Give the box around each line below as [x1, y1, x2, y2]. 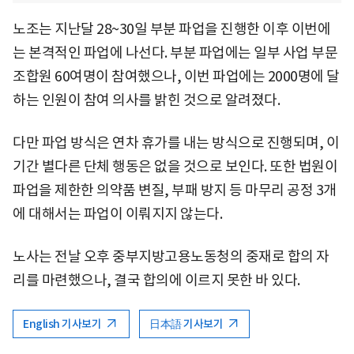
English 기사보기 [23, 316, 104, 331]
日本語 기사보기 [149, 316, 225, 331]
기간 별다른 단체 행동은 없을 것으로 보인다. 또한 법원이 [13, 156, 337, 175]
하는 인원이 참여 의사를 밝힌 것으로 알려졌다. [13, 90, 280, 109]
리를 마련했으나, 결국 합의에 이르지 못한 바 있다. [13, 270, 300, 289]
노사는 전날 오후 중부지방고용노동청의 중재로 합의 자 [13, 247, 330, 265]
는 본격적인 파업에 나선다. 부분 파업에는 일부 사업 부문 [13, 43, 337, 62]
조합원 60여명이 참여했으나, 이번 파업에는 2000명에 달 [13, 66, 340, 85]
